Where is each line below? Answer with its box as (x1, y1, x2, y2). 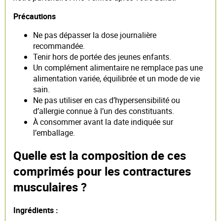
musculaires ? (13, 179, 87, 195)
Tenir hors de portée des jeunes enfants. (33, 51, 171, 62)
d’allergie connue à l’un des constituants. (33, 105, 174, 116)
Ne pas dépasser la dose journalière (33, 29, 156, 40)
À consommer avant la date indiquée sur (33, 116, 173, 127)
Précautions (13, 10, 56, 22)
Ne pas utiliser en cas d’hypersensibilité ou (33, 94, 180, 106)
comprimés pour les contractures (13, 163, 191, 180)
